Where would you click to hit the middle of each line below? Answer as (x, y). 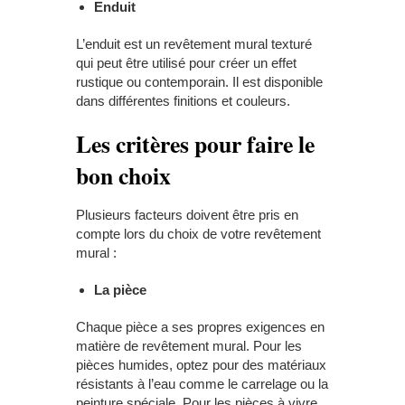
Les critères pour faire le (195, 143)
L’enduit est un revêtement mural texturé (194, 43)
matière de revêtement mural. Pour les (189, 345)
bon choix (123, 175)
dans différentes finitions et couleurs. (183, 100)
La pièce (122, 289)
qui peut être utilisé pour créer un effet (186, 62)
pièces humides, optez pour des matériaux (201, 364)
